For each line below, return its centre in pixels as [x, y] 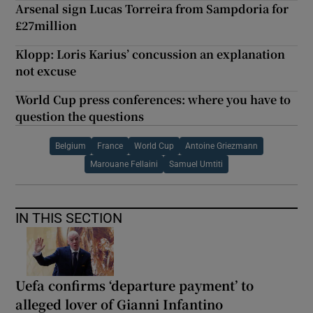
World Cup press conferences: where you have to [153, 100]
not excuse [46, 71]
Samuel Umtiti [196, 165]
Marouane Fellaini [124, 165]
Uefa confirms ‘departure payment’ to [135, 285]
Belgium [71, 146]
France [110, 146]
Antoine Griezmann [221, 146]
